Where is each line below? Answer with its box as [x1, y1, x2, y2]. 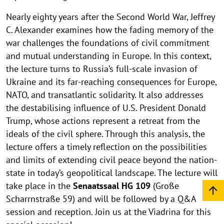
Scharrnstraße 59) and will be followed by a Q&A [6, 193, 196, 205]
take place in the [6, 180, 73, 192]
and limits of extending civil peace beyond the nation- [6, 154, 217, 166]
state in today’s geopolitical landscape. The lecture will [6, 167, 217, 179]
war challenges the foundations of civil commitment [6, 37, 209, 49]
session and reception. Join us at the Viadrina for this [6, 206, 211, 218]
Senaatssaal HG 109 [73, 180, 150, 192]
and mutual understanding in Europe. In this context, [6, 50, 211, 62]
